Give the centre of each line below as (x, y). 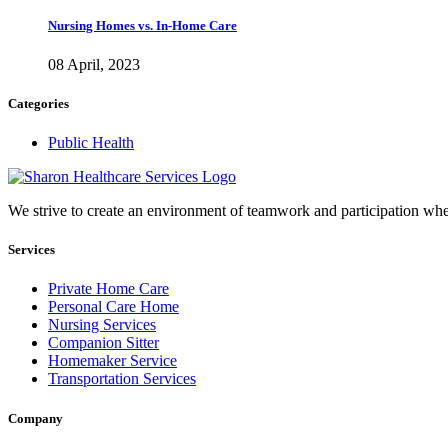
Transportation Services (122, 379)
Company (35, 418)
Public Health (91, 143)
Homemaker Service (112, 361)
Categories (38, 103)
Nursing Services (102, 325)
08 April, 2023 (94, 64)
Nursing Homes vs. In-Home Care (142, 25)
